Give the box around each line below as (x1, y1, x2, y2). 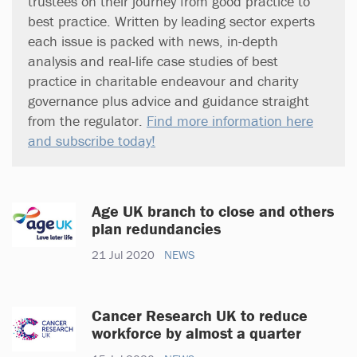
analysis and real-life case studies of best (28, 51, 278, 70)
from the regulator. (28, 111, 147, 130)
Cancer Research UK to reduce (92, 304, 308, 325)
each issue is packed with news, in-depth (28, 31, 278, 50)
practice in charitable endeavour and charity (28, 71, 298, 90)
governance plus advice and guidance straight (28, 91, 309, 110)
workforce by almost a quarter (92, 322, 305, 343)
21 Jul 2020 (92, 246, 155, 262)
